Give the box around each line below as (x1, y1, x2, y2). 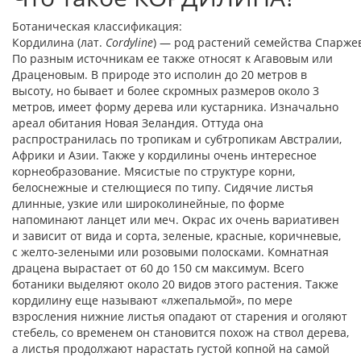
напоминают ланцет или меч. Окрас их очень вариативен (12, 211, 339, 227)
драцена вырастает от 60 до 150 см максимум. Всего (12, 259, 304, 276)
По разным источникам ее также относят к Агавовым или (12, 50, 333, 66)
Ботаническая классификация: (12, 18, 182, 34)
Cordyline (106, 34, 153, 50)
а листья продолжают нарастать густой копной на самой (12, 340, 330, 356)
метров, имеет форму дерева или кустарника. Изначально (12, 98, 338, 114)
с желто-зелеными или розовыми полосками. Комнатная (12, 243, 329, 259)
